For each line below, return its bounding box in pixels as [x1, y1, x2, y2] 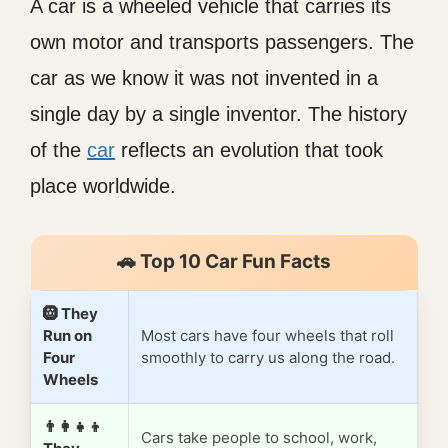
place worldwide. [30, 175, 176, 198]
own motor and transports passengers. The [30, 31, 414, 54]
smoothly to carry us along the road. [141, 348, 395, 368]
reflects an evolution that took [115, 139, 383, 162]
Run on [43, 326, 92, 346]
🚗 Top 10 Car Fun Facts [117, 250, 331, 274]
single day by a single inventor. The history [30, 103, 407, 126]
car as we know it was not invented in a [30, 67, 378, 90]
